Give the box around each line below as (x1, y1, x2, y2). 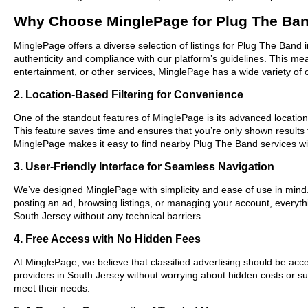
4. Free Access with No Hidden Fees (14, 232, 201, 245)
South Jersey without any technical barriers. (14, 210, 203, 221)
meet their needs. (14, 282, 90, 294)
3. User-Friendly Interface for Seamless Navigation (14, 159, 274, 173)
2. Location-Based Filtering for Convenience (14, 87, 243, 100)
